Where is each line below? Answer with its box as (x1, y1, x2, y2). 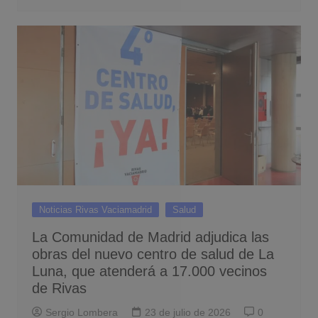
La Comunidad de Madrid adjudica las (31, 229, 269, 245)
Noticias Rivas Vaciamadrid (38, 204, 152, 215)
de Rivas (31, 280, 87, 296)
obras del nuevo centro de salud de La (31, 246, 274, 262)
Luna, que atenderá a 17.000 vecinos (31, 263, 267, 279)
